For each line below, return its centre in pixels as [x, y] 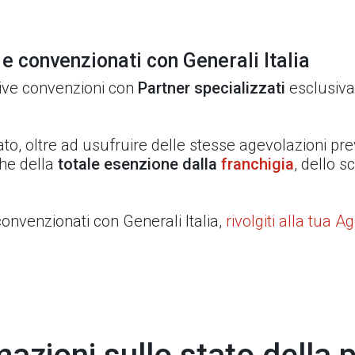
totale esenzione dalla [139, 164]
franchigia [258, 164]
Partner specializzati [212, 88]
